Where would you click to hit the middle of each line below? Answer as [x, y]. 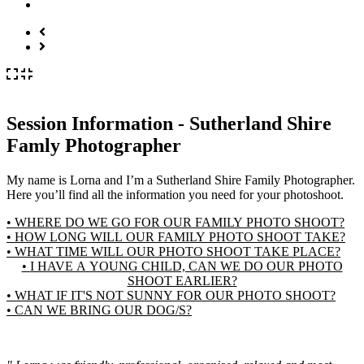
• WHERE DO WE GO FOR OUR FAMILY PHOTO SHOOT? [180, 222]
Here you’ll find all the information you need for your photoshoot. [175, 194]
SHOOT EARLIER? [182, 280]
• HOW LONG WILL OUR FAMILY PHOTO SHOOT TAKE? [180, 236]
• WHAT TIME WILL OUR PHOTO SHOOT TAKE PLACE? [178, 251]
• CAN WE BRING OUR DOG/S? [103, 310]
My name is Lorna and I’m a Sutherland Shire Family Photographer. [181, 180]
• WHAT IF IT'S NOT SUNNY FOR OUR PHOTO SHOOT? [175, 295]
